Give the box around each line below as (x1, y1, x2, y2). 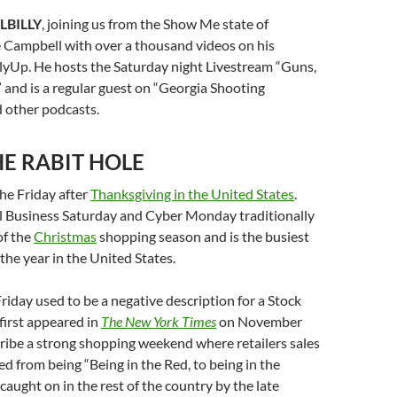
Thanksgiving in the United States (90, 185, 294, 203)
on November (216, 313, 302, 331)
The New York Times (101, 313, 216, 331)
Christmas (34, 228, 97, 245)
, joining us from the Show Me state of (42, 15, 269, 33)
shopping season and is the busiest (97, 228, 309, 245)
